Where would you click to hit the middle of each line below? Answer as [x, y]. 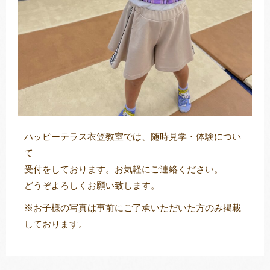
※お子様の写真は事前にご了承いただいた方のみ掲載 [133, 208]
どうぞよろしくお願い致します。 [92, 185]
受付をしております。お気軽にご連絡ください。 [124, 169]
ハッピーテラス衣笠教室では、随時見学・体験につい [133, 137]
